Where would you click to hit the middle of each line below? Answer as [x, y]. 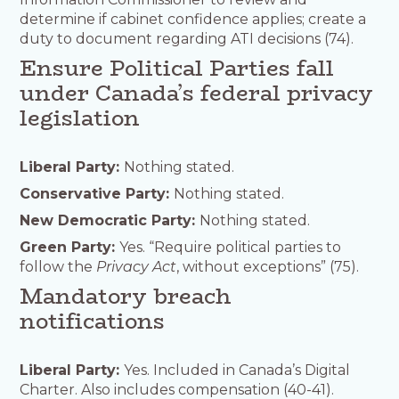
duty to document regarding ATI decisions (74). [187, 38]
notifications [93, 321]
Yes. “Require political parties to [231, 247]
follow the [58, 266]
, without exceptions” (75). [268, 266]
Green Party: [70, 247]
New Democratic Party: [110, 220]
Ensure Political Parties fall [177, 68]
